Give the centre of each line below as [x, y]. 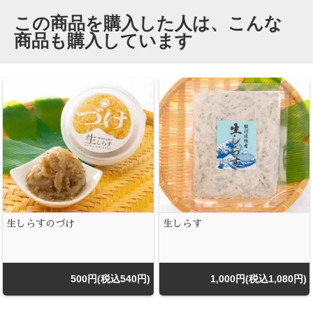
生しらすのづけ [40, 224]
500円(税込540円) [111, 278]
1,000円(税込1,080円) [259, 278]
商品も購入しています [104, 40]
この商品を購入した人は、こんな [148, 23]
